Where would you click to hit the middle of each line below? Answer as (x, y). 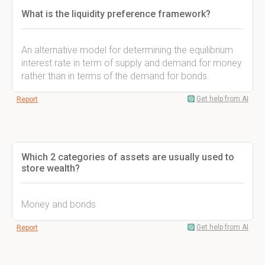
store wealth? (51, 168)
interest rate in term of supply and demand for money (132, 63)
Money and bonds (59, 204)
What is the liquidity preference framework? (116, 14)
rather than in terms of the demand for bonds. (115, 76)
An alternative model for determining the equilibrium (127, 50)
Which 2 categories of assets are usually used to (128, 157)
